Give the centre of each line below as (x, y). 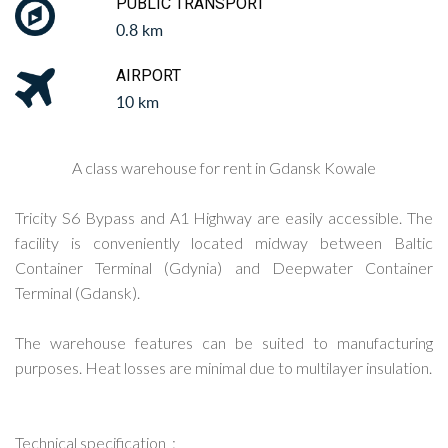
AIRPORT (148, 76)
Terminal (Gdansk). (77, 293)
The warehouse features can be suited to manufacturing (224, 343)
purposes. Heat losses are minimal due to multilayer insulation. (223, 368)
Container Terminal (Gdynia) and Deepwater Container (224, 268)
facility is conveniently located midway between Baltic (224, 243)
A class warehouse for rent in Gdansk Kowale (224, 168)
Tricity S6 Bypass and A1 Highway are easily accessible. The (224, 218)
